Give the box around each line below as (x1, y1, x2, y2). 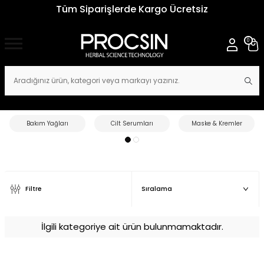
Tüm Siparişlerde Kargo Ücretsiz (56, 2, 208, 16)
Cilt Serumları (110, 119, 153, 128)
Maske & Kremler (191, 119, 242, 128)
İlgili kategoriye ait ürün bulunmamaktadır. (41, 220, 223, 233)
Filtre (25, 184, 42, 193)
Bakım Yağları (26, 119, 68, 128)
